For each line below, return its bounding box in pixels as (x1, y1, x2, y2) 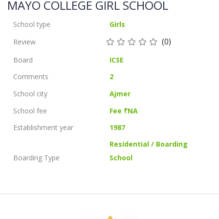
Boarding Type (13, 153, 60, 163)
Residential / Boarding (109, 139, 188, 149)
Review (13, 37, 36, 46)
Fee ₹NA (109, 106, 138, 115)
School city (13, 89, 47, 99)
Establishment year (13, 122, 73, 132)
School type (13, 20, 50, 29)
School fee (13, 106, 47, 115)
